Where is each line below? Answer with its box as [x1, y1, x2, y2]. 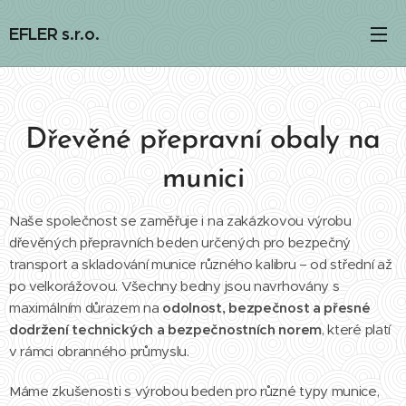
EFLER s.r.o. [9, 23, 100, 44]
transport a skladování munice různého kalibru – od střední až [9, 256, 392, 273]
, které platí [321, 321, 391, 338]
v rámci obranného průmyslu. [9, 343, 189, 360]
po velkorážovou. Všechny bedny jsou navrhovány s [9, 277, 340, 295]
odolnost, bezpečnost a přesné [162, 299, 371, 316]
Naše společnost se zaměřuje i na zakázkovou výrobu [9, 212, 352, 229]
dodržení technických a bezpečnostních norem [9, 321, 322, 338]
